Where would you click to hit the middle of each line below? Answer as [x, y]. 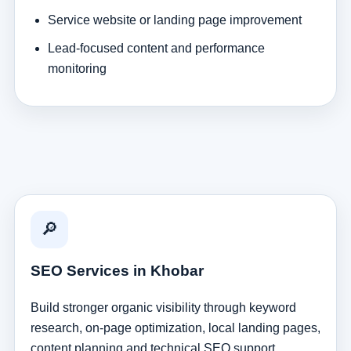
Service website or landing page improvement [174, 20]
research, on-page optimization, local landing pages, [175, 327]
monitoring [77, 68]
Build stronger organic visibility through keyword [163, 307]
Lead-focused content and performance [156, 48]
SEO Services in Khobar [117, 270]
